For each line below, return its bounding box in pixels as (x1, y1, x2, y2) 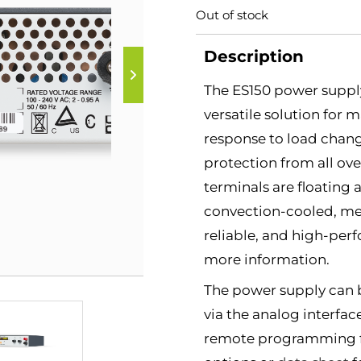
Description (204, 47, 305, 66)
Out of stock (196, 8, 269, 23)
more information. (204, 251, 330, 268)
